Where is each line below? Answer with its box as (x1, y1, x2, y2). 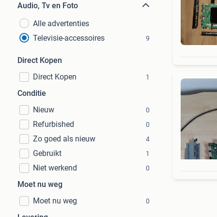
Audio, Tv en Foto (17, 1, 78, 10)
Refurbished (33, 120, 74, 129)
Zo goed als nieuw (33, 134, 95, 143)
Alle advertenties (33, 19, 89, 28)
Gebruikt (33, 149, 62, 158)
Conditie (17, 89, 46, 98)
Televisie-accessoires (33, 33, 105, 43)
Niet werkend (33, 163, 77, 172)
